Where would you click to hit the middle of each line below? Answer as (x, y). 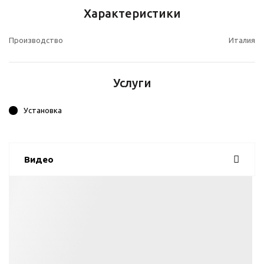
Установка (43, 110)
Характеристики (132, 14)
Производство (36, 40)
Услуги (132, 83)
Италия (242, 40)
